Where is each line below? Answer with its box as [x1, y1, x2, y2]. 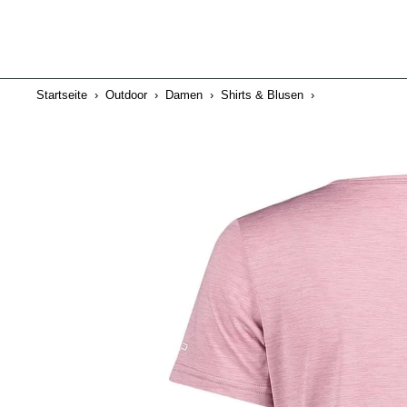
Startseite [36, 88, 87, 102]
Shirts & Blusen [221, 88, 303, 102]
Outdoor [105, 88, 147, 102]
